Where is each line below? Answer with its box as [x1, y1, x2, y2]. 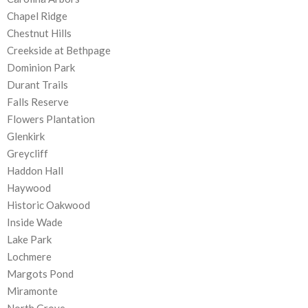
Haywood [7, 181, 51, 195]
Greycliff [7, 147, 48, 160]
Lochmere [7, 250, 52, 263]
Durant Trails [7, 78, 68, 91]
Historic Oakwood [7, 199, 90, 212]
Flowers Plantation [7, 113, 95, 126]
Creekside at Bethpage [7, 44, 111, 57]
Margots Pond [7, 267, 74, 280]
